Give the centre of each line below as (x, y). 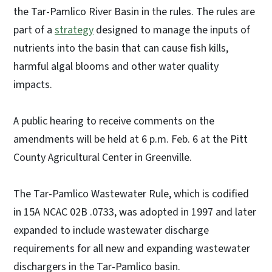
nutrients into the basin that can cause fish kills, (121, 49)
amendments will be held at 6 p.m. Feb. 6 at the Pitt (131, 140)
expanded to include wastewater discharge (111, 231)
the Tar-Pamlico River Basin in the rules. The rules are (134, 12)
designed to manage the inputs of (172, 30)
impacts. (33, 85)
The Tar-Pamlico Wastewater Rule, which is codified (131, 194)
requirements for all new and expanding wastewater (132, 249)
